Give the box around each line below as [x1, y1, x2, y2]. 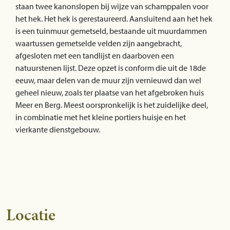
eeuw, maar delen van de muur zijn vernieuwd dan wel [15, 74, 201, 85]
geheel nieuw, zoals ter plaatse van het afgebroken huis [15, 87, 204, 98]
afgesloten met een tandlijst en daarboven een [15, 50, 174, 61]
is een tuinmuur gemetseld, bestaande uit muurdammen [15, 25, 207, 36]
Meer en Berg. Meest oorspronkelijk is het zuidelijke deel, [15, 99, 208, 110]
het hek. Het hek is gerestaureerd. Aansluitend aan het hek [15, 13, 213, 24]
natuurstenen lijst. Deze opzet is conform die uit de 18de [15, 62, 206, 73]
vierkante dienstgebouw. [15, 124, 100, 135]
